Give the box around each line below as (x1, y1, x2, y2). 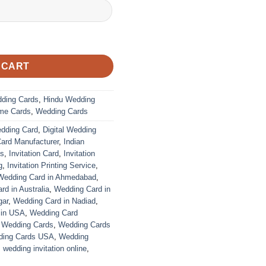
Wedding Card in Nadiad (13, 197, 96, 206)
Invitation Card (9, 149, 59, 159)
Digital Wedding (43, 125, 96, 135)
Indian (64, 137, 84, 147)
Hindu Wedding (43, 95, 95, 104)
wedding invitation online (3, 244, 87, 254)
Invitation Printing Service (7, 161, 96, 170)
